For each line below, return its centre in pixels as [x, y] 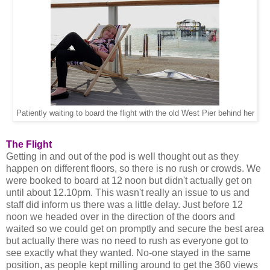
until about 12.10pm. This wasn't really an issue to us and [128, 193]
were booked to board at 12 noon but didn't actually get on [129, 181]
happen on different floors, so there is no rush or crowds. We [133, 169]
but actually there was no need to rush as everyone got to [127, 241]
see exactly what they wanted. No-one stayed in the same [128, 253]
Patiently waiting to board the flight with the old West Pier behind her [135, 114]
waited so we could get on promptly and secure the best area [135, 229]
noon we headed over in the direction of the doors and [121, 217]
